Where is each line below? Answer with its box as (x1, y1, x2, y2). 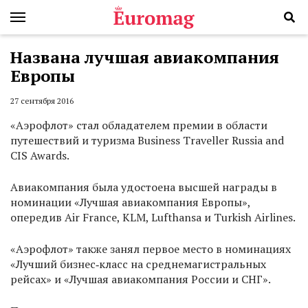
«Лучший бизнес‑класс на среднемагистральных (10, 256, 266, 272)
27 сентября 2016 (10, 96, 74, 107)
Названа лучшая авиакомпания (10, 46, 279, 68)
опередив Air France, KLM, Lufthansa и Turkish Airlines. (10, 210, 296, 225)
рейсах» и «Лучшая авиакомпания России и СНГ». (10, 272, 271, 287)
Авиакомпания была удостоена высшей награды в (10, 179, 277, 195)
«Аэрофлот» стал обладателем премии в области (10, 118, 267, 133)
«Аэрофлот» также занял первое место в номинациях (10, 241, 291, 257)
